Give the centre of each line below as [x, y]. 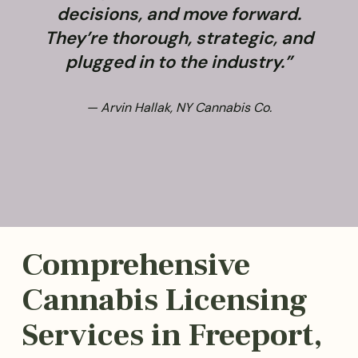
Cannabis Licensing [164, 300]
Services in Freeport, [171, 336]
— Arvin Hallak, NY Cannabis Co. [179, 107]
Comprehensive [135, 265]
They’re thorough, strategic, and [179, 38]
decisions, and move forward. [179, 14]
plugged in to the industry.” [179, 62]
